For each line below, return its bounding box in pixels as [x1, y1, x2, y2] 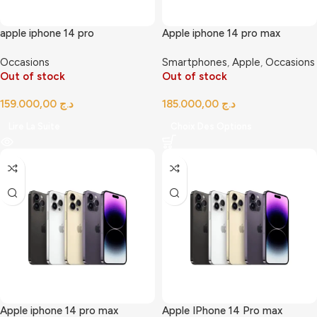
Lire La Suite [8, 121, 60, 132]
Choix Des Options [171, 121, 252, 132]
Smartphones [162, 56, 227, 69]
